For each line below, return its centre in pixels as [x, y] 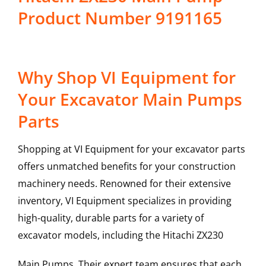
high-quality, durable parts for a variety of [110, 218]
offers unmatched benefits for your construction [126, 167]
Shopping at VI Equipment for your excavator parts [131, 149]
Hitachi [178, 235]
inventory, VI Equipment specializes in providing [124, 201]
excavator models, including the [90, 235]
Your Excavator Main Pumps [130, 99]
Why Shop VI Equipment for [126, 77]
